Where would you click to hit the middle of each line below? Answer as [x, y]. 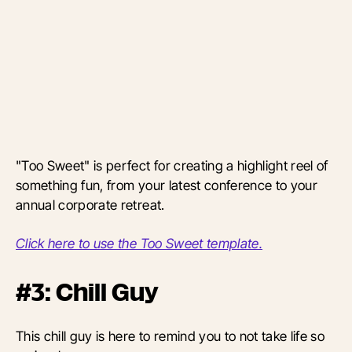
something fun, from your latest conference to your [167, 185]
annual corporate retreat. [90, 205]
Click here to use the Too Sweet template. [139, 244]
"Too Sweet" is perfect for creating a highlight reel [165, 166]
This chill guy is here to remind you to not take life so [170, 336]
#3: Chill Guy [87, 293]
